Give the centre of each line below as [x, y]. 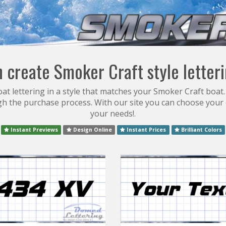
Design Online [92, 130]
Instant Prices [146, 130]
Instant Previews [34, 130]
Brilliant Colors [201, 130]
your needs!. [113, 114]
